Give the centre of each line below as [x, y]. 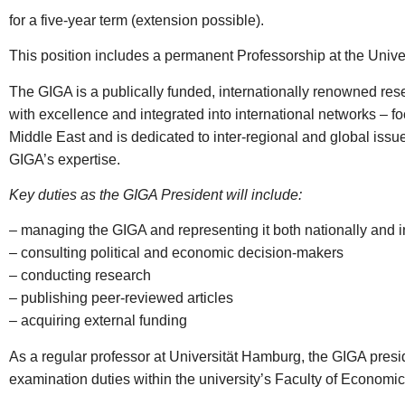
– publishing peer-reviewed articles [121, 298]
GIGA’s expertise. [65, 159]
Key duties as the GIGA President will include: [155, 194]
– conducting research [80, 276]
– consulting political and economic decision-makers [176, 253]
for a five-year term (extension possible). [137, 20]
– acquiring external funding [98, 321]
